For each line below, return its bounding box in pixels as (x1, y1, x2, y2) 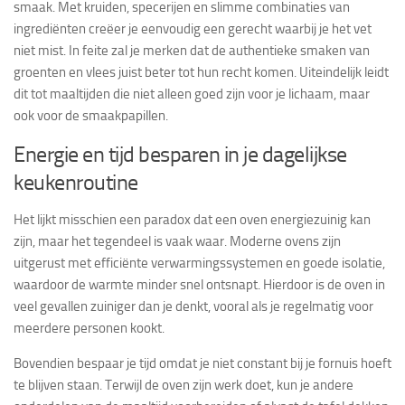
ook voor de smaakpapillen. (14, 107, 168, 124)
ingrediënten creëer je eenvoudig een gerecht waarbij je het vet (14, 20, 372, 37)
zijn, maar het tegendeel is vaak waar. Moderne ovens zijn (14, 232, 341, 250)
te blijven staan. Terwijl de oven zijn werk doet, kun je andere (14, 376, 353, 393)
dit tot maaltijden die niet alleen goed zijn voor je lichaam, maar (14, 85, 370, 102)
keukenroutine (14, 168, 138, 195)
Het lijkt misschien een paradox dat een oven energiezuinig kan (14, 211, 371, 228)
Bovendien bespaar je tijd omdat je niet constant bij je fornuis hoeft (14, 354, 391, 372)
